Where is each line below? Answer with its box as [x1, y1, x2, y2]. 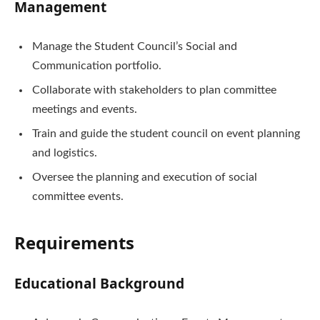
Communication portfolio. [32, 60, 161, 72]
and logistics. [32, 147, 97, 159]
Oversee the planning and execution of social [32, 171, 257, 184]
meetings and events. [32, 104, 137, 116]
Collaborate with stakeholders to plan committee [32, 84, 276, 96]
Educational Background [14, 273, 184, 293]
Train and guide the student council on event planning [32, 128, 300, 140]
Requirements [14, 230, 134, 254]
